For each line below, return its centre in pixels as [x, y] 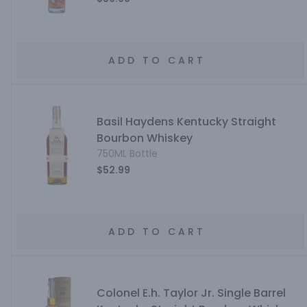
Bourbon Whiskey [144, 138]
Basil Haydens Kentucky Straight [186, 122]
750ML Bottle [127, 153]
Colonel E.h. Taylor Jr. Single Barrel [191, 293]
